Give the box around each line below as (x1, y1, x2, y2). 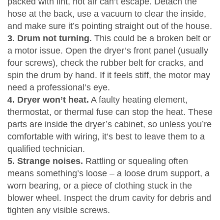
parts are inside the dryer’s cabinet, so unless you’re (7, 119, 212, 129)
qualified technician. (7, 144, 85, 154)
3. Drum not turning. (7, 33, 92, 43)
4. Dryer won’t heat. (7, 95, 89, 105)
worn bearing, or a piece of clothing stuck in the (7, 181, 192, 191)
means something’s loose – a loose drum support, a (7, 168, 210, 178)
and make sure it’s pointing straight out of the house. (7, 21, 212, 31)
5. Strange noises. (7, 156, 83, 166)
